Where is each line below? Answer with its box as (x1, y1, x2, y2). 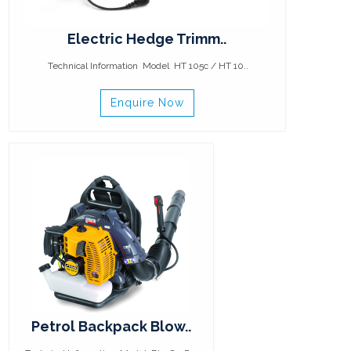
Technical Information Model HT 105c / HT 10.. (45, 60, 249, 71)
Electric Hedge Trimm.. (67, 31, 227, 47)
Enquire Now (110, 96, 184, 109)
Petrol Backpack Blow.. (31, 318, 191, 335)
